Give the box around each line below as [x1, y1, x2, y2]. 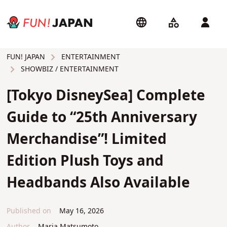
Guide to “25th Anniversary [7, 106, 198, 129]
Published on [7, 206, 52, 217]
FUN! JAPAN [7, 52, 46, 63]
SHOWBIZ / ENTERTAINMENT [19, 63, 119, 74]
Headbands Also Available [7, 172, 191, 194]
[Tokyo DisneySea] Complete [7, 85, 206, 107]
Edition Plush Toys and [7, 150, 164, 172]
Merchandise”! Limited [7, 128, 167, 150]
